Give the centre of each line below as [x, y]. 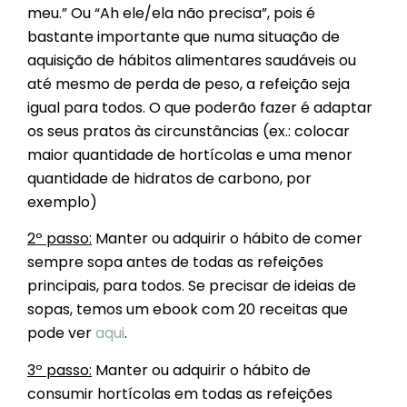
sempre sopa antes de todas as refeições [175, 263]
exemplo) [62, 202]
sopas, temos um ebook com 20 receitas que [188, 310]
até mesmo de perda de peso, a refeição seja [189, 84]
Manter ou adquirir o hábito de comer [229, 239]
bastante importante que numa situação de [184, 36]
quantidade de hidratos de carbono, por [169, 178]
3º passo [58, 370]
